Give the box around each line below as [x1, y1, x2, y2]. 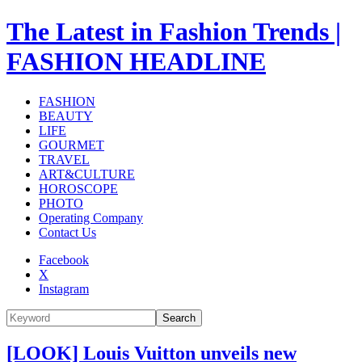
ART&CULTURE [39, 166, 135, 181]
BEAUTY [39, 108, 93, 123]
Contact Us [39, 225, 96, 239]
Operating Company [39, 210, 143, 225]
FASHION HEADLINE [6, 47, 266, 77]
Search [162, 311, 196, 324]
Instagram [39, 281, 89, 296]
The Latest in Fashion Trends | [6, 17, 341, 47]
